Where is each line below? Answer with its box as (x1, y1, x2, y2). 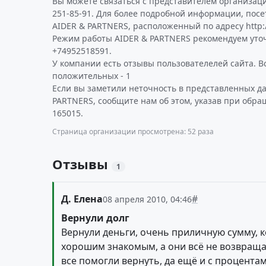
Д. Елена (61, 192, 103, 205)
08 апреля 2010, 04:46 (103, 194, 192, 205)
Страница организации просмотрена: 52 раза (52, 126, 214, 137)
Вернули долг (61, 211, 129, 224)
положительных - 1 (52, 70, 131, 81)
